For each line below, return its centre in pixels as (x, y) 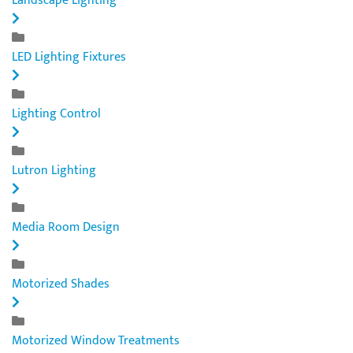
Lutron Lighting (54, 170)
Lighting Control (56, 113)
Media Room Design (66, 227)
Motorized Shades (61, 284)
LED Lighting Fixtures (69, 57)
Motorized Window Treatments (96, 340)
